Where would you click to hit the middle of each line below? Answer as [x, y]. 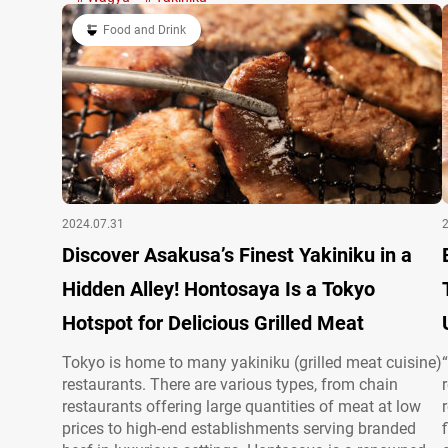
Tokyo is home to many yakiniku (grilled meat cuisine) [252, 362]
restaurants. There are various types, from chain [230, 384]
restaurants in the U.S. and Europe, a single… [218, 18]
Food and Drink [144, 30]
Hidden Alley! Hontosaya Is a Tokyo [123, 289]
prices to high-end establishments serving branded [239, 428]
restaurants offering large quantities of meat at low [241, 406]
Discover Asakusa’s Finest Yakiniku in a [237, 255]
